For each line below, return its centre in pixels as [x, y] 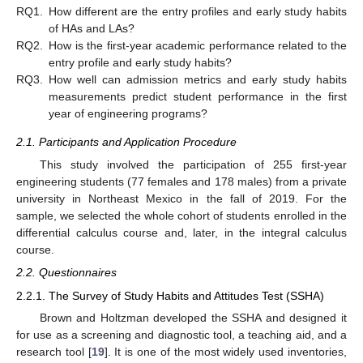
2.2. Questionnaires [66, 273]
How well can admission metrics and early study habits [198, 79]
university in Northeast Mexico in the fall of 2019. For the [181, 199]
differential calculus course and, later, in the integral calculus [181, 233]
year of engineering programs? [128, 113]
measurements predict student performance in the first [198, 96]
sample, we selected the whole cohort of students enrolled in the [181, 216]
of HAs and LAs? [92, 28]
